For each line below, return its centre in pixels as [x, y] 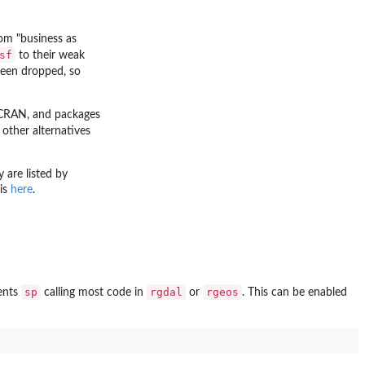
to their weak [50, 56]
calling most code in [94, 293]
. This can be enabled [295, 293]
